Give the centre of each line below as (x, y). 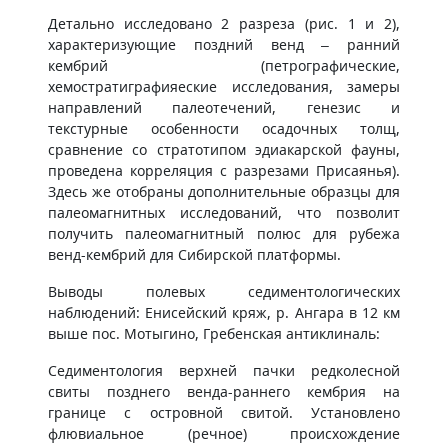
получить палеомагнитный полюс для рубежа (224, 233)
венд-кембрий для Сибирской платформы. (194, 254)
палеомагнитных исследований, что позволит (224, 212)
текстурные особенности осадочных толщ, (224, 128)
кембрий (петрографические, (224, 65)
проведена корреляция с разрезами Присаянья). (224, 170)
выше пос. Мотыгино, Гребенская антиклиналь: (214, 333)
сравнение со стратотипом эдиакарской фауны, (224, 149)
